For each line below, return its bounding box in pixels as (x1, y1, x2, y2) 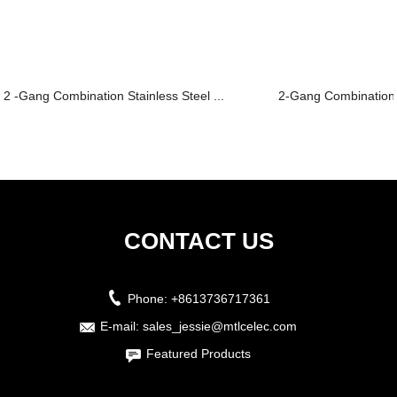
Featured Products (146, 346, 251, 361)
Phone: (127, 292, 171, 306)
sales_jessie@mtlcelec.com (143, 319, 297, 333)
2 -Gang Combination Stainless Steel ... (4, 89, 225, 103)
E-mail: (100, 319, 143, 333)
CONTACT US (123, 228, 274, 254)
